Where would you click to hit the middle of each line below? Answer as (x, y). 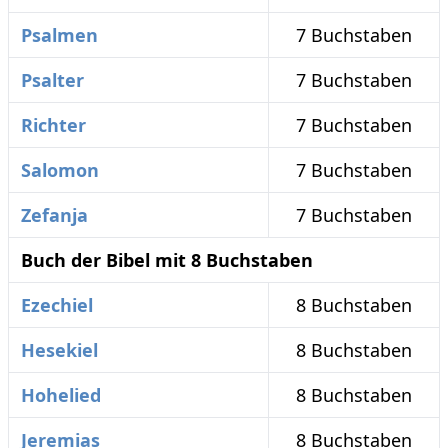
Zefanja (54, 215)
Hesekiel (59, 350)
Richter (53, 125)
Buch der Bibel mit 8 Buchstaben (167, 260)
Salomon (60, 170)
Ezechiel (57, 305)
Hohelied (61, 395)
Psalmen (59, 35)
